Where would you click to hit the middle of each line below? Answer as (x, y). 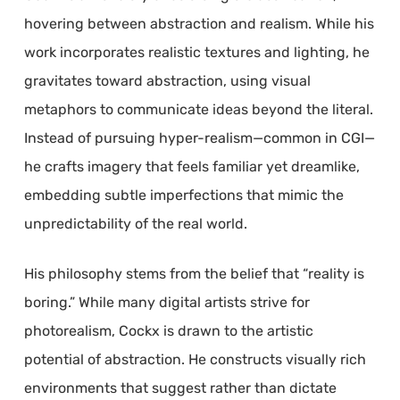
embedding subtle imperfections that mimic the (183, 195)
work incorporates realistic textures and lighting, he (196, 52)
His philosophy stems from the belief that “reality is (194, 273)
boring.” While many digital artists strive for (167, 302)
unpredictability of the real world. (135, 223)
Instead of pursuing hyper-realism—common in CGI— (199, 137)
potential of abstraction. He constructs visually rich (195, 359)
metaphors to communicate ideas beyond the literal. (198, 109)
